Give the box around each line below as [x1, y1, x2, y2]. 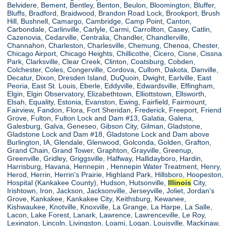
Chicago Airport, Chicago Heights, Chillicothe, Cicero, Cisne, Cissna [7, 49, 222, 58]
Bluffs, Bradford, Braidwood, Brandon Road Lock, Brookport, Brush [7, 9, 220, 17]
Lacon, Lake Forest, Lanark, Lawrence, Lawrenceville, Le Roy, [7, 210, 207, 219]
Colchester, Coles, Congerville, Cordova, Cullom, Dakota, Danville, [7, 65, 219, 74]
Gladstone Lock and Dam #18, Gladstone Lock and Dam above [7, 130, 210, 138]
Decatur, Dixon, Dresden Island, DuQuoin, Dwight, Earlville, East [7, 73, 212, 82]
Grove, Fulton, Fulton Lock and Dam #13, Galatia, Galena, [7, 114, 194, 122]
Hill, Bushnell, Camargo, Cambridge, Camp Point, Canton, [7, 17, 192, 25]
